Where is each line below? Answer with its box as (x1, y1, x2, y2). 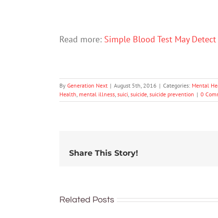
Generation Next (67, 82, 108, 90)
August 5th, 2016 (114, 82, 157, 90)
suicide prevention (149, 91, 194, 98)
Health (59, 91, 76, 98)
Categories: (163, 82, 192, 90)
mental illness (79, 91, 115, 98)
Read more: (59, 34, 104, 45)
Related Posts (59, 195, 114, 204)
